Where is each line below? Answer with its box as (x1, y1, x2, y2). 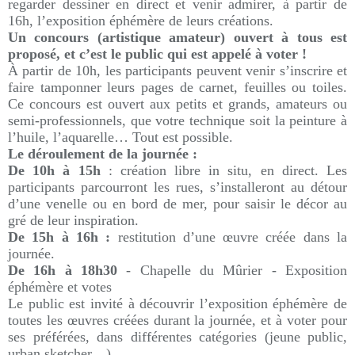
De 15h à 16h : (8, 229, 111, 245)
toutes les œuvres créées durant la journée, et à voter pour (8, 312, 347, 328)
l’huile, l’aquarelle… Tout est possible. (8, 129, 233, 145)
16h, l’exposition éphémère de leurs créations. (8, 13, 273, 29)
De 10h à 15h (8, 162, 101, 178)
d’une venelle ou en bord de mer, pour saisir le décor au (8, 196, 347, 212)
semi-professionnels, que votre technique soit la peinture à (8, 113, 347, 128)
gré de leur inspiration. (8, 212, 139, 228)
